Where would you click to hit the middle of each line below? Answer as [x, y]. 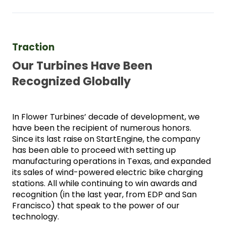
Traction [34, 47]
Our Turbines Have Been [82, 66]
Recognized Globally [71, 81]
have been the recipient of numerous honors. [102, 128]
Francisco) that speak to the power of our [96, 206]
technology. [37, 217]
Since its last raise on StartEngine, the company [106, 139]
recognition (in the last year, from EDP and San [104, 194]
